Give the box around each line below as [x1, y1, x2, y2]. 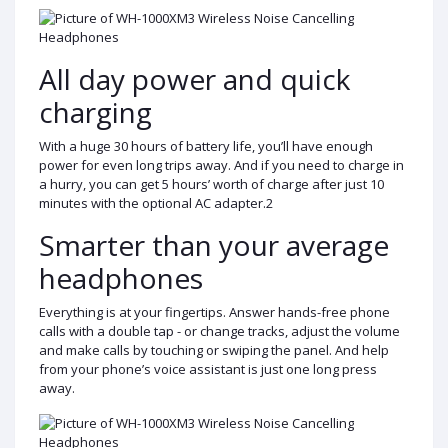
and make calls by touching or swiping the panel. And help [39, 340, 389, 359]
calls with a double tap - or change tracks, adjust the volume [39, 321, 400, 340]
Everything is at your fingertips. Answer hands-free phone [39, 302, 390, 321]
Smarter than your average [39, 225, 389, 264]
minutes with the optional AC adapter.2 [39, 193, 273, 212]
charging [39, 92, 152, 131]
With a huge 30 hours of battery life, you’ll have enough [39, 136, 373, 155]
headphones [39, 258, 203, 297]
